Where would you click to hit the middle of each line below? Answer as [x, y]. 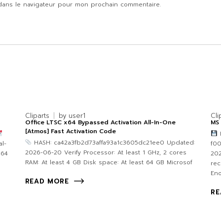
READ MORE [47, 182]
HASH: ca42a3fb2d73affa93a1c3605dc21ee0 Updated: [113, 143]
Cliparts [37, 116]
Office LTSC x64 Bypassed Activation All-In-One [100, 123]
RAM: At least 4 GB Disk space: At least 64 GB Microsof [109, 163]
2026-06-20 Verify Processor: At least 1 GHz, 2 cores [106, 153]
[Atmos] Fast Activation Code [70, 131]
